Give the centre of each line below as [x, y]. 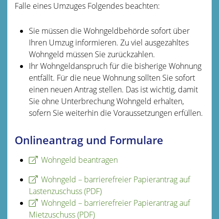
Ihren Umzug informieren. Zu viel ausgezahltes [109, 42]
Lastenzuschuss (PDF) [65, 191]
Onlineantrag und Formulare [89, 140]
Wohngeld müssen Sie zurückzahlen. [92, 54]
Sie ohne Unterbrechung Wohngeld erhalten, [106, 101]
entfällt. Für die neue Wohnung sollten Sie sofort [112, 77]
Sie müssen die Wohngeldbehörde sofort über [109, 31]
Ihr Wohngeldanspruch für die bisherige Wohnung [115, 66]
